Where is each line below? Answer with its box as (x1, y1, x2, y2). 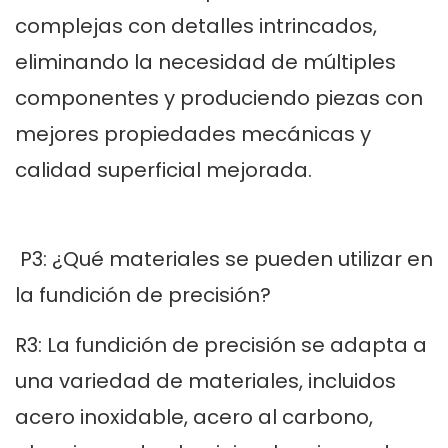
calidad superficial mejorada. (15, 156, 312, 185)
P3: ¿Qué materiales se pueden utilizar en (15, 245, 433, 274)
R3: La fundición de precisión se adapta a (15, 331, 427, 360)
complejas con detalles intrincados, (15, 12, 377, 41)
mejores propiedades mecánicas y (15, 120, 371, 149)
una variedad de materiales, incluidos (15, 367, 396, 396)
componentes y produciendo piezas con (15, 84, 423, 113)
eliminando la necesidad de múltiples (15, 48, 396, 77)
